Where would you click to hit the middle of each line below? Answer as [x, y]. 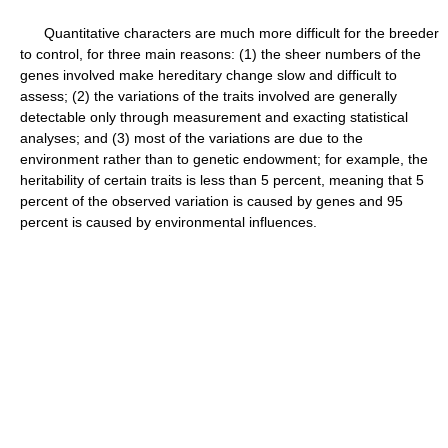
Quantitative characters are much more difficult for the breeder [229, 33]
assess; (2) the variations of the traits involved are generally [208, 96]
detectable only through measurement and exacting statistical [214, 117]
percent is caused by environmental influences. [168, 222]
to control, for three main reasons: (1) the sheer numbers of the [220, 54]
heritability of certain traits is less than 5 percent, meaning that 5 [222, 180]
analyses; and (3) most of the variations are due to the [191, 138]
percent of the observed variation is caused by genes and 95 [211, 201]
